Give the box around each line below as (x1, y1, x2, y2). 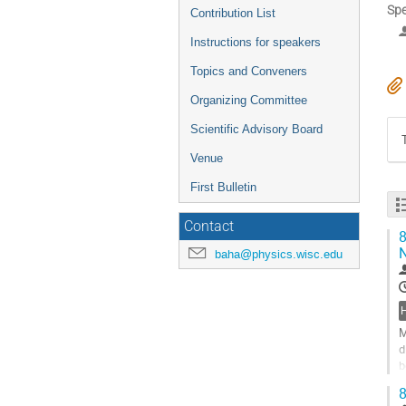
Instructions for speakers (190, 35, 321, 49)
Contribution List (190, 6, 275, 20)
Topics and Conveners (190, 64, 307, 78)
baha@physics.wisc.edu (215, 246, 343, 262)
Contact (184, 218, 234, 235)
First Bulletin (190, 180, 256, 194)
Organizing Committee (190, 93, 307, 107)
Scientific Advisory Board (190, 122, 323, 136)
